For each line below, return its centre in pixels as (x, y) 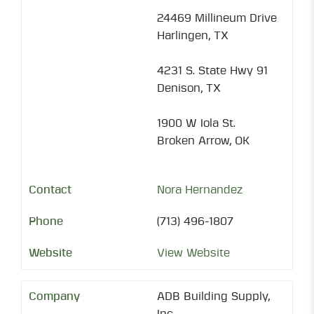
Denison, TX (189, 88)
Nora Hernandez (200, 190)
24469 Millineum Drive (217, 18)
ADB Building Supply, (213, 296)
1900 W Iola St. (196, 123)
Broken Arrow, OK (203, 141)
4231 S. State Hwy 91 (212, 71)
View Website (193, 253)
